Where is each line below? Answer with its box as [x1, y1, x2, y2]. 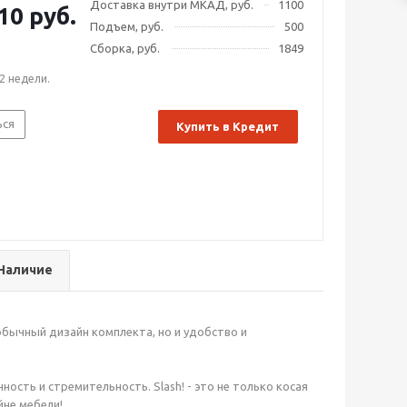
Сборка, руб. [90, 42, 160, 55]
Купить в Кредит [176, 120, 279, 133]
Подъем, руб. [90, 20, 164, 33]
